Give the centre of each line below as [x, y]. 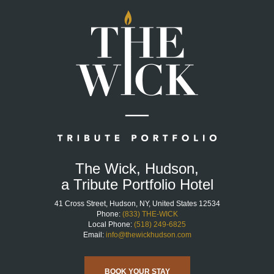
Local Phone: [111, 224]
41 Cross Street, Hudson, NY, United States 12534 [137, 203]
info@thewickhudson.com [148, 235]
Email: [94, 235]
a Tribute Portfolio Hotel [137, 184]
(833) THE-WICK [150, 214]
